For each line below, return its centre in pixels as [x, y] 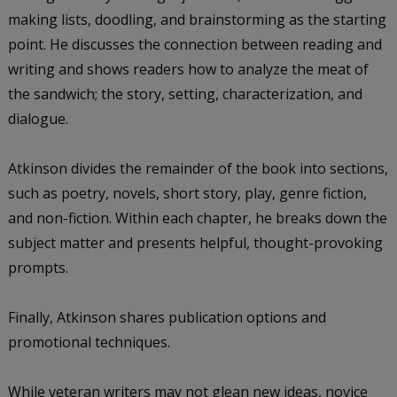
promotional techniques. [89, 342]
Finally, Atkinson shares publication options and [167, 317]
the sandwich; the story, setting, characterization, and [185, 93]
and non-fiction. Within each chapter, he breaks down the [197, 218]
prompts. [38, 267]
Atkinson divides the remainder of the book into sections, [198, 168]
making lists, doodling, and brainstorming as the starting [197, 19]
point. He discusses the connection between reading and [195, 44]
